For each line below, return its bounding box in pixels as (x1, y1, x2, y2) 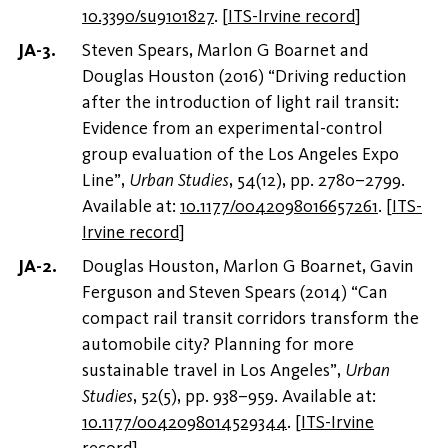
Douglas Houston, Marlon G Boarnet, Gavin (82, 255, 414, 278)
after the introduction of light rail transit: (82, 91, 399, 114)
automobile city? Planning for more (82, 333, 354, 356)
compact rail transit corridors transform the (82, 307, 419, 330)
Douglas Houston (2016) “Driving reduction (82, 65, 407, 88)
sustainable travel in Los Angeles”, (82, 359, 345, 382)
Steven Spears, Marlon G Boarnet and (82, 39, 368, 62)
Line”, (82, 169, 129, 192)
